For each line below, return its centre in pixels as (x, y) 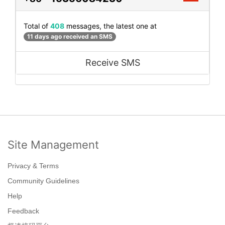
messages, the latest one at (110, 26)
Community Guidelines (43, 181)
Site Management (53, 145)
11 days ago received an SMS (70, 37)
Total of (37, 26)
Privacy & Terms (33, 166)
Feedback (23, 211)
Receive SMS (113, 63)
